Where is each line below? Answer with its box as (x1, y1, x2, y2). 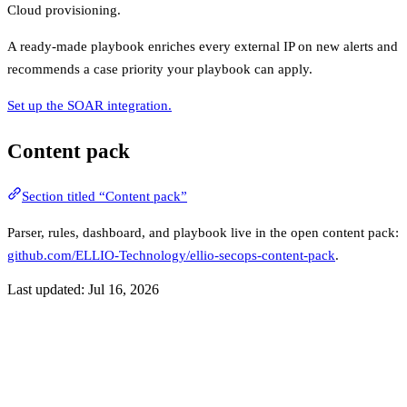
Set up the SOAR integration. (7, 97, 172, 113)
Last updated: (7, 282, 88, 298)
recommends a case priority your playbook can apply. (7, 61, 313, 76)
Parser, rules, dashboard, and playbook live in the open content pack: (7, 225, 399, 241)
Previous (35, 318, 72, 330)
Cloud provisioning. (7, 2, 121, 17)
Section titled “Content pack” (22, 189, 187, 204)
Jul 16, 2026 (88, 282, 159, 298)
